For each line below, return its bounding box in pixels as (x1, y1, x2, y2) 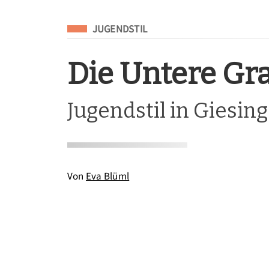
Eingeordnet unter (67, 19, 160, 35)
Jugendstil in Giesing (67, 98, 268, 123)
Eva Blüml (86, 170, 130, 183)
